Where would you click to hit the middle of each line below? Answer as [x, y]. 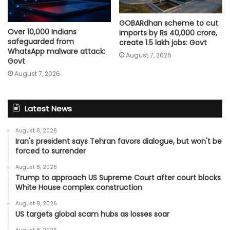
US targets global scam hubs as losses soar [92, 214]
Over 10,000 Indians [42, 32]
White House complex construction [79, 187]
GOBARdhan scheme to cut [169, 23]
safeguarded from [41, 41]
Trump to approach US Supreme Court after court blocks [118, 177]
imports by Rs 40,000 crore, [168, 33]
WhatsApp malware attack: [56, 51]
